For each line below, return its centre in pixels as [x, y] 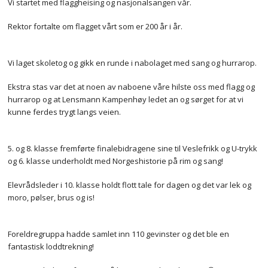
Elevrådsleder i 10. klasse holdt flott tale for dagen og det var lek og [130, 185]
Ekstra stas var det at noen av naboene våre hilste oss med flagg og [132, 87]
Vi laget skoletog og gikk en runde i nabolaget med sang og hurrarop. [133, 63]
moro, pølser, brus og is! [51, 198]
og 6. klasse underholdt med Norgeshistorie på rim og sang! [116, 161]
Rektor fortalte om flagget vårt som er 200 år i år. [95, 27]
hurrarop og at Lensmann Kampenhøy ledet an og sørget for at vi [126, 100]
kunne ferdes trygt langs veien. [65, 112]
